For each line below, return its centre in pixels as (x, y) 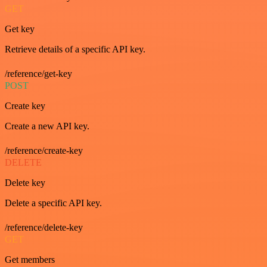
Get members (30, 260)
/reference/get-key (38, 74)
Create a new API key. (47, 126)
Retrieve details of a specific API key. (75, 49)
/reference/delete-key (44, 227)
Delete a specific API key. (53, 203)
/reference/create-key (44, 150)
